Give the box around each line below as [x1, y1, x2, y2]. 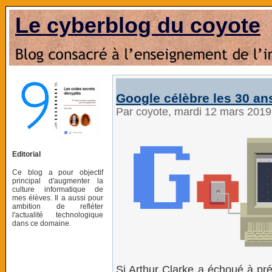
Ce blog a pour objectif [12, 168, 103, 177]
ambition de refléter [12, 202, 103, 211]
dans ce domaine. [12, 219, 71, 228]
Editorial [12, 149, 41, 158]
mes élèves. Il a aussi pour [12, 193, 103, 202]
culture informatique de [12, 185, 103, 194]
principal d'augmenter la [12, 176, 103, 185]
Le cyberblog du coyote [15, 13, 260, 38]
